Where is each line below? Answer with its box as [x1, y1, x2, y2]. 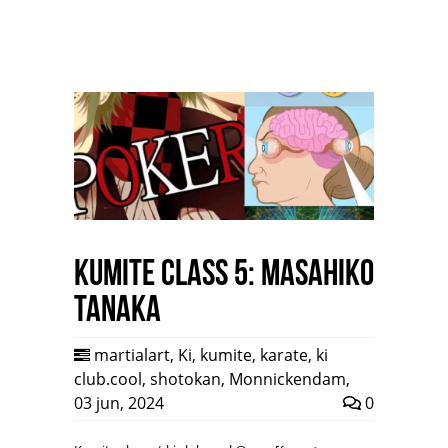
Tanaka [74, 289, 161, 329]
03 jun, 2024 [74, 392, 164, 415]
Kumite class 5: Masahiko [74, 253, 374, 293]
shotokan [150, 368, 221, 391]
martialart [94, 344, 170, 367]
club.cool [74, 368, 142, 391]
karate [260, 344, 308, 367]
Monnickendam [229, 368, 346, 391]
